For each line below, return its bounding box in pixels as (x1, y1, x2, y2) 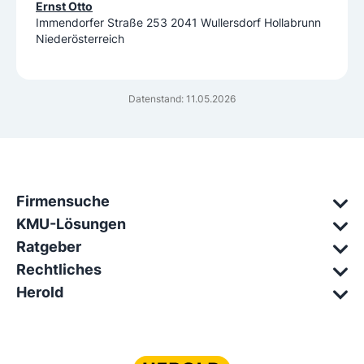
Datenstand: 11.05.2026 (128, 93, 236, 106)
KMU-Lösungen (16, 215, 126, 233)
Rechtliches (16, 261, 102, 279)
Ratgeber (16, 238, 81, 256)
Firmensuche (16, 193, 110, 210)
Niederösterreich (36, 32, 124, 46)
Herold (16, 284, 63, 301)
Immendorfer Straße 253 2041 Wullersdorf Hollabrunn (36, 15, 321, 30)
